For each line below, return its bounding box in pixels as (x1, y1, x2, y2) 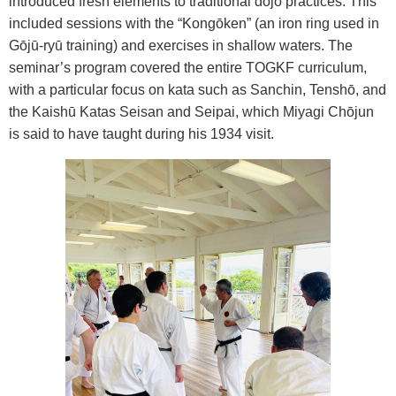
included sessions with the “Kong (9, 15, 216, 31)
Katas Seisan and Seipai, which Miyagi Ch (76, 103, 346, 119)
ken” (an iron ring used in (224, 15, 379, 31)
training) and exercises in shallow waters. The (63, 37, 353, 53)
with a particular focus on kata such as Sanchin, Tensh (9, 81, 347, 97)
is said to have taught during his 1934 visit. (9, 126, 274, 141)
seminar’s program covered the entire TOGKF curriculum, (9, 59, 367, 75)
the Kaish (9, 103, 68, 119)
